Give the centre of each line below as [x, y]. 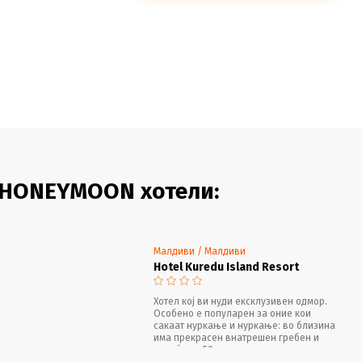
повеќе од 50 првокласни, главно [230, 349]
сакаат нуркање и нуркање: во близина [244, 325]
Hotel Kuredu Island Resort [226, 267]
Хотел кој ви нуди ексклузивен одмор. [240, 301]
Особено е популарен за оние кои [232, 313]
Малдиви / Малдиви [199, 251]
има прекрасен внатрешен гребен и [236, 337]
